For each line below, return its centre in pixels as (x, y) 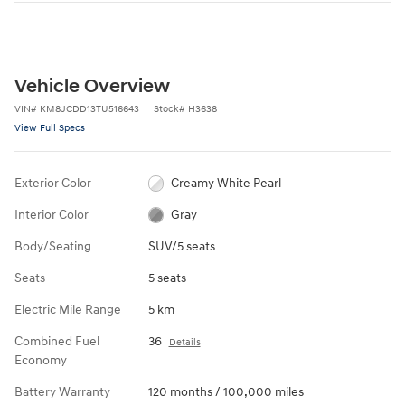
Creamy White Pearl (226, 183)
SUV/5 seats (181, 246)
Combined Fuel (57, 341)
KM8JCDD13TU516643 (89, 108)
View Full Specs (50, 127)
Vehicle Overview (92, 86)
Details (184, 342)
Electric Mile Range (68, 309)
